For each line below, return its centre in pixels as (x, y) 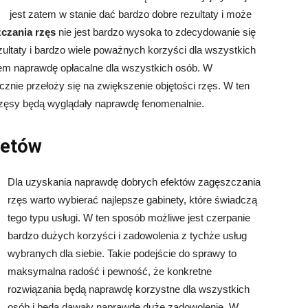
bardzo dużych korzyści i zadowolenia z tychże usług (127, 235)
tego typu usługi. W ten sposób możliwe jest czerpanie (129, 217)
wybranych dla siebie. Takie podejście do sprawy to (122, 253)
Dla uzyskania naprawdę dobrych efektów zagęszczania (134, 181)
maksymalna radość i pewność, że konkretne (110, 271)
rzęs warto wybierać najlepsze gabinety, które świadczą (132, 199)
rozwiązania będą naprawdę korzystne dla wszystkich (129, 289)
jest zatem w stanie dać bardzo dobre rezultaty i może (131, 14)
